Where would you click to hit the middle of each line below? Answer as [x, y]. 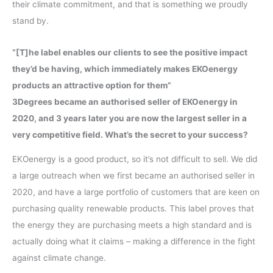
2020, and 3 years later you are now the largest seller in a [129, 118]
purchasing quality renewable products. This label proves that [133, 209]
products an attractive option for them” [92, 85]
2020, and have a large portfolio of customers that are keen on [136, 192]
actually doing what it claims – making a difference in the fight [134, 242]
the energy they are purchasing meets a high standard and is [132, 225]
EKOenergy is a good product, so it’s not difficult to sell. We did [135, 159]
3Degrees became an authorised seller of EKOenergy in [125, 101]
